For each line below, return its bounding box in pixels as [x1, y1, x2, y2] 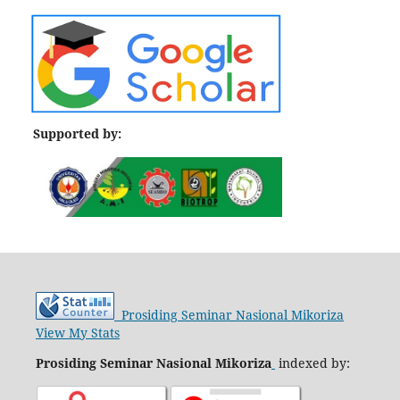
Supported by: [33, 124, 121, 142]
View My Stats [35, 323, 120, 341]
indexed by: [278, 354, 350, 371]
